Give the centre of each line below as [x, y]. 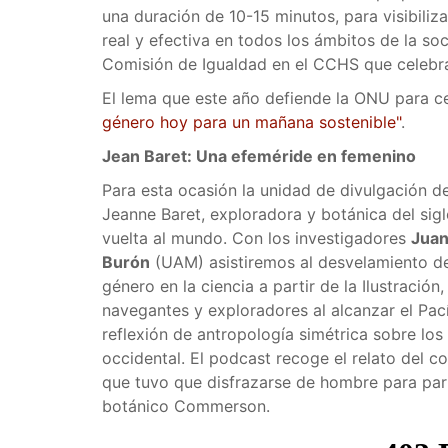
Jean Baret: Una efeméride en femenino [259, 156]
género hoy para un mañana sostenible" [251, 122]
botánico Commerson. [186, 406]
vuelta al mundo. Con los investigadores [256, 238]
